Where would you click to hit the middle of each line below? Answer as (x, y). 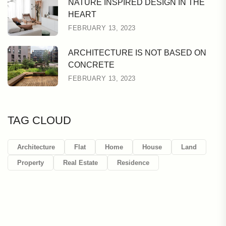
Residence (133, 162)
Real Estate (80, 162)
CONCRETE (91, 65)
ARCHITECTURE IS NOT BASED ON (137, 53)
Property (31, 162)
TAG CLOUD (39, 120)
